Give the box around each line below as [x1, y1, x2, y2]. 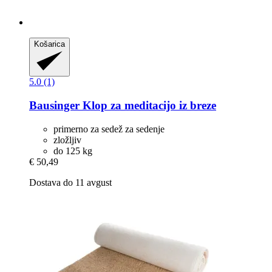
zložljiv [53, 134, 81, 145]
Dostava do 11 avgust [29, 177, 112, 188]
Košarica [34, 39, 65, 49]
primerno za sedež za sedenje [53, 123, 165, 134]
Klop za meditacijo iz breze [80, 98, 216, 112]
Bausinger [29, 98, 80, 112]
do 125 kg [53, 145, 92, 156]
